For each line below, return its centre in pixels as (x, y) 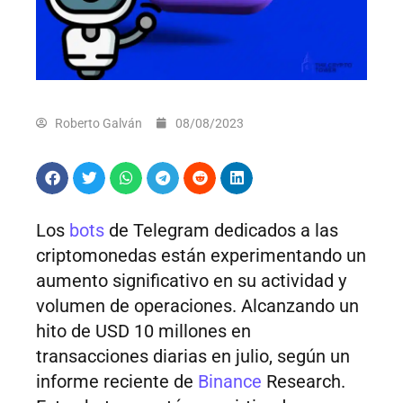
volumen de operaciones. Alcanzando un (197, 306)
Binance (230, 382)
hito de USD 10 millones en (143, 331)
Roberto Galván (99, 124)
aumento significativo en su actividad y (191, 281)
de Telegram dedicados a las (221, 231)
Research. (304, 382)
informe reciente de (117, 382)
